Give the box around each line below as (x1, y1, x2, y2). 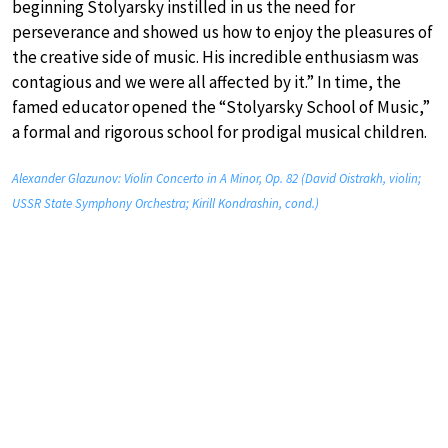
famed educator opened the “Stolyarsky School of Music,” (12, 96, 430, 119)
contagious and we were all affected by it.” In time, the (12, 71, 401, 94)
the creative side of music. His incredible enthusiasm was (12, 46, 419, 69)
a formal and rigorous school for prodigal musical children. (12, 121, 427, 144)
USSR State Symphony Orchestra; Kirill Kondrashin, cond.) (12, 195, 319, 213)
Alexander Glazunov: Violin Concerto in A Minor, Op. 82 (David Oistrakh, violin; (12, 170, 421, 188)
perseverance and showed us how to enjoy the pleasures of (12, 21, 433, 44)
